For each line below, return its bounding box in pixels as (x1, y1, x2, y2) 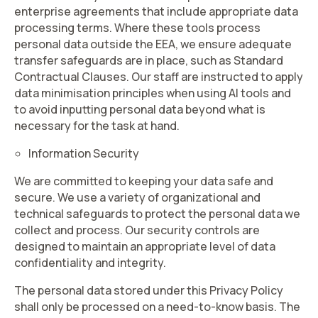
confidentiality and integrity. (14, 255, 166, 270)
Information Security (28, 146, 139, 161)
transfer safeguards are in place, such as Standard (14, 53, 283, 68)
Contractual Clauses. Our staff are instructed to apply (14, 69, 303, 84)
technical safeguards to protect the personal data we (14, 206, 300, 221)
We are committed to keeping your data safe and (14, 173, 273, 189)
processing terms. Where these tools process (14, 20, 261, 35)
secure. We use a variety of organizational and (14, 190, 261, 205)
